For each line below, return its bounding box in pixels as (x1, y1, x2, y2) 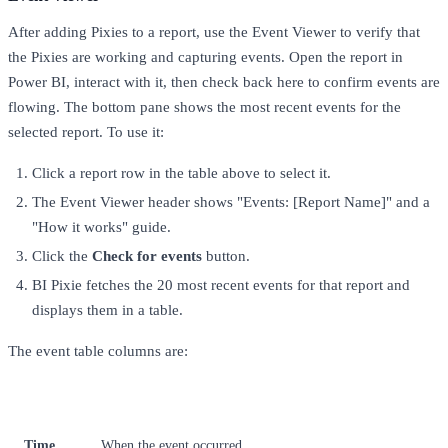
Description (101, 399, 166, 415)
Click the (32, 247, 92, 264)
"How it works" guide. (32, 218, 171, 235)
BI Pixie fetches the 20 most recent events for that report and (32, 276, 410, 293)
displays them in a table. (32, 301, 183, 318)
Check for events (92, 247, 202, 264)
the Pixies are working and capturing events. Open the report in (8, 48, 403, 65)
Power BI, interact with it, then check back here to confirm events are (8, 73, 440, 90)
